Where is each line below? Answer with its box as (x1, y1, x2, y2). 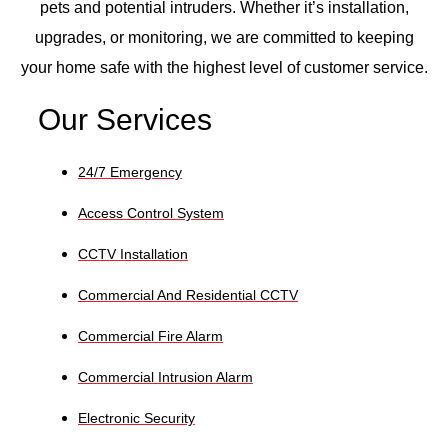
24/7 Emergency (78, 163, 182, 180)
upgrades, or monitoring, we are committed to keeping (34, 29, 414, 47)
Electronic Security (78, 409, 195, 426)
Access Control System (78, 204, 224, 221)
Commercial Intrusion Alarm (78, 368, 253, 385)
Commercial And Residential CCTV (78, 286, 298, 303)
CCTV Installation (78, 245, 188, 262)
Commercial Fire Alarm (78, 327, 223, 344)
